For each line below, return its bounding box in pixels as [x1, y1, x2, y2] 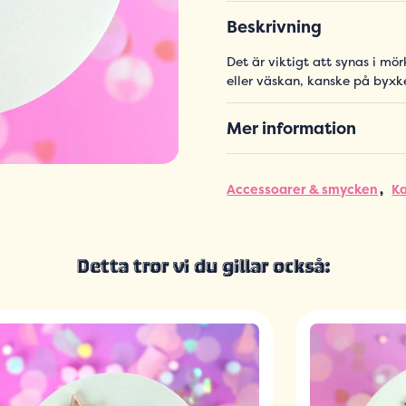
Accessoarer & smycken [227, 180, 379, 198]
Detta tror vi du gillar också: [76, 256, 330, 281]
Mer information [227, 117, 357, 140]
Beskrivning [227, 15, 323, 39]
